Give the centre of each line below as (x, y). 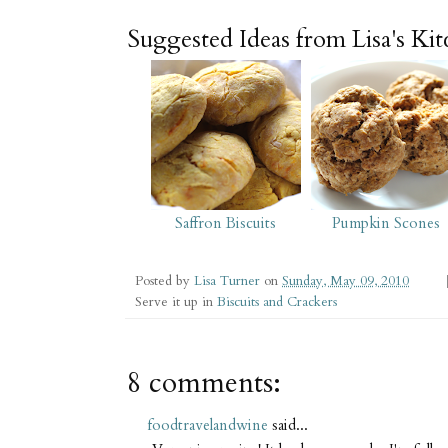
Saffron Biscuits (226, 222)
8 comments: (204, 382)
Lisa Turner (229, 280)
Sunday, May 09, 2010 (345, 280)
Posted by (164, 280)
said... (288, 424)
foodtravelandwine (207, 424)
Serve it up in (176, 301)
